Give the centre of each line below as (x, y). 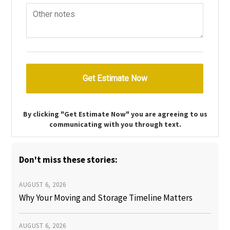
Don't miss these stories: (69, 160)
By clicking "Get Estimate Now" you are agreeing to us (115, 114)
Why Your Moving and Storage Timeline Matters (106, 198)
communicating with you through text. (115, 124)
